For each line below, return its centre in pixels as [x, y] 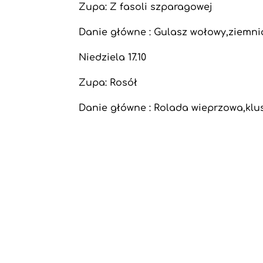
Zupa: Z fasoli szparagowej [146, 7]
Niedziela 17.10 [113, 58]
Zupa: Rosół [108, 83]
